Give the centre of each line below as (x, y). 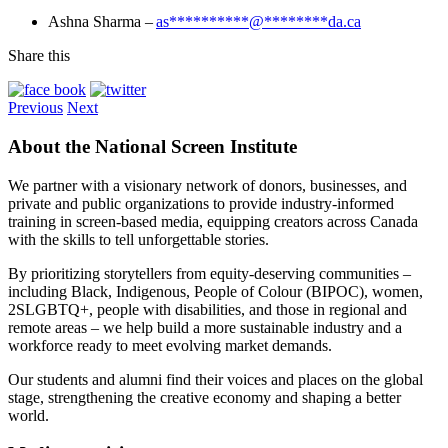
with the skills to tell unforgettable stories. (138, 239)
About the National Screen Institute (152, 146)
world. (28, 415)
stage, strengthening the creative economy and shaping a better (204, 397)
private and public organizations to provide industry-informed (201, 203)
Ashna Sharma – (102, 22)
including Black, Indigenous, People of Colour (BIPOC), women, (215, 291)
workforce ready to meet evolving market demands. (170, 345)
